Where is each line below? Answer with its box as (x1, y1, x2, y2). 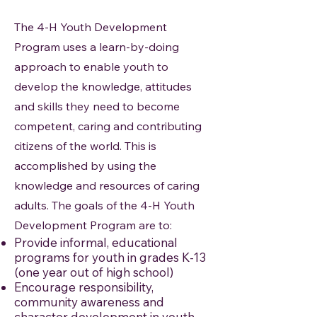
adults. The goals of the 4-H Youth (14, 198, 195, 212)
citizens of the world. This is (14, 139, 156, 153)
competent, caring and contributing (14, 119, 202, 133)
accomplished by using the (14, 158, 156, 173)
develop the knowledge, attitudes (14, 79, 192, 93)
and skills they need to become (14, 99, 180, 113)
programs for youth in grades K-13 (14, 250, 206, 265)
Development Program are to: (14, 218, 172, 232)
